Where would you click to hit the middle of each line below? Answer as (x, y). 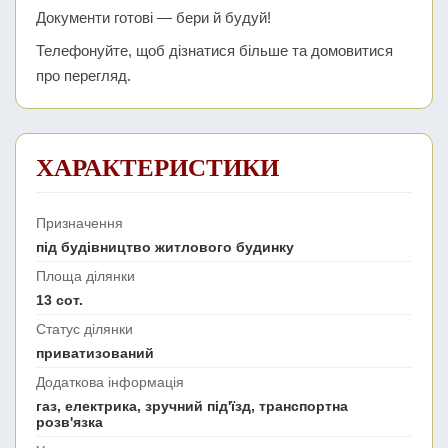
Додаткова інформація (110, 382)
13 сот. (59, 300)
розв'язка (69, 422)
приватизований (95, 353)
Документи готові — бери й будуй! (153, 18)
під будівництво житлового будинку (165, 247)
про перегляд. (83, 76)
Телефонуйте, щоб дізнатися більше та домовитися (214, 51)
